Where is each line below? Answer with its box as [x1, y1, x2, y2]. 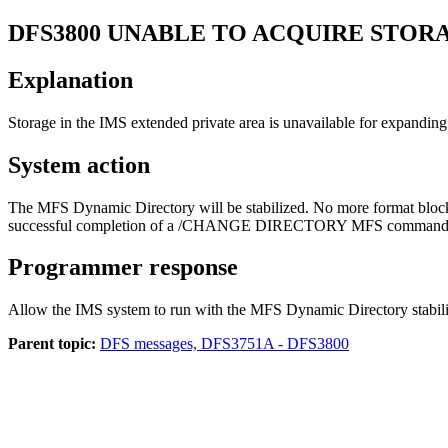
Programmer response [8, 254, 238, 281]
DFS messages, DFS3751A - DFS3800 [100, 335, 349, 353]
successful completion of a [8, 216, 178, 234]
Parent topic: [8, 335, 96, 353]
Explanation [8, 66, 133, 93]
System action [8, 151, 150, 178]
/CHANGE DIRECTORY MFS [178, 216, 383, 234]
